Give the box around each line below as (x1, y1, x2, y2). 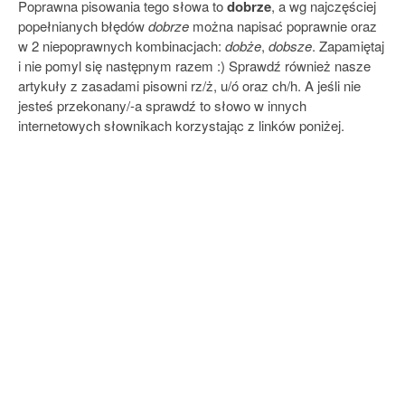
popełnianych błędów (18, 16, 148, 35)
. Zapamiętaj (312, 36, 384, 55)
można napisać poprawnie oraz (189, 16, 377, 35)
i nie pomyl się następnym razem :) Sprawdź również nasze (18, 56, 371, 75)
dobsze (268, 36, 312, 55)
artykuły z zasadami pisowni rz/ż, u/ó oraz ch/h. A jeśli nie (18, 76, 361, 95)
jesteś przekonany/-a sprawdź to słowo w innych (18, 96, 306, 115)
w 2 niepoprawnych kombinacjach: (18, 36, 225, 55)
